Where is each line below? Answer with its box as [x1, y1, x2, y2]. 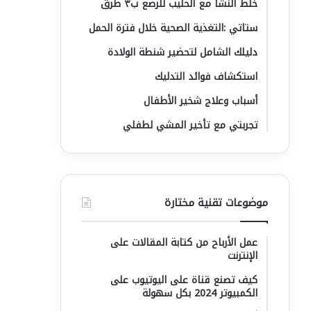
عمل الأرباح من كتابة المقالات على [110, 233, 258, 252]
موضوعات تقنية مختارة [165, 193, 268, 212]
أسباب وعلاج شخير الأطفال [144, 92, 258, 110]
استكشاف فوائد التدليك [155, 67, 258, 86]
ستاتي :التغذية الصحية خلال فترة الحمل [89, 19, 258, 37]
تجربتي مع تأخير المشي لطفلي [123, 116, 258, 135]
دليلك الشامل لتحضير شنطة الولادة [108, 43, 258, 62]
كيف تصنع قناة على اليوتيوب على [110, 271, 258, 289]
